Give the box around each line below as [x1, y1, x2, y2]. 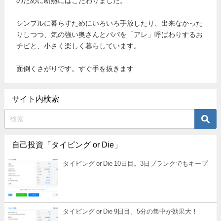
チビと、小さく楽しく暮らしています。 [16, 42, 141, 50]
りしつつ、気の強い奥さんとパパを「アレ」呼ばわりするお [16, 31, 203, 38]
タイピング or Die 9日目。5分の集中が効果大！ [63, 208, 198, 215]
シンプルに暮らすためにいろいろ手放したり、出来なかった [16, 20, 203, 27]
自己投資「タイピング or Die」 [12, 141, 122, 149]
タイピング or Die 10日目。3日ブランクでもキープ [63, 160, 208, 167]
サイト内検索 [12, 95, 59, 103]
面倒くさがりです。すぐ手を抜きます [16, 65, 134, 73]
